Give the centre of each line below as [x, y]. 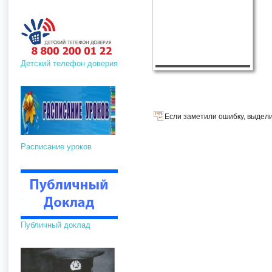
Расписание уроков [56, 146]
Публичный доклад [56, 225]
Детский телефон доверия [69, 63]
